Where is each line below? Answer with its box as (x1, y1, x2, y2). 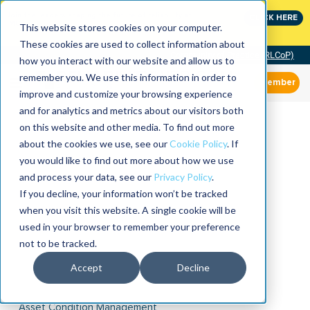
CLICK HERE (249, 12, 298, 23)
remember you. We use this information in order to (19, 71, 237, 83)
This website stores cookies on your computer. (19, 21, 222, 33)
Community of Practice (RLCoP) (170, 50, 294, 60)
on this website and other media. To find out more (19, 121, 235, 133)
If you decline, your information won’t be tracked (19, 188, 228, 199)
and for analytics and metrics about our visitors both (19, 104, 244, 116)
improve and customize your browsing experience (19, 88, 232, 100)
